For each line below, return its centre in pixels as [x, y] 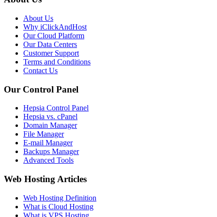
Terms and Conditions [57, 62]
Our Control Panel [41, 89]
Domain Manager [50, 125]
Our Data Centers [50, 44]
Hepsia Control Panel [56, 108]
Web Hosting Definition [60, 198]
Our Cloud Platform [54, 35]
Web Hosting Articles [45, 179]
